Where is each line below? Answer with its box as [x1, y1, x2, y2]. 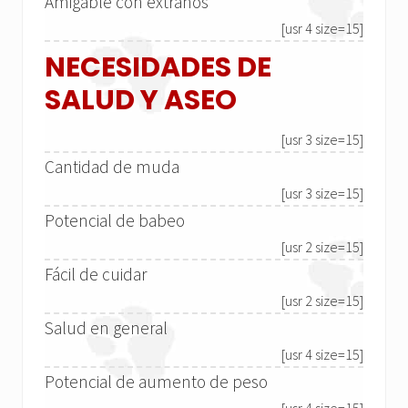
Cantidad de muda [45, 156, 179, 178]
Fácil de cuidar [45, 263, 147, 286]
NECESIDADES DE [45, 48, 271, 87]
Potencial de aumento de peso [45, 371, 268, 393]
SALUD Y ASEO [45, 81, 237, 120]
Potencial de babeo [45, 209, 185, 232]
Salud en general [45, 317, 168, 340]
